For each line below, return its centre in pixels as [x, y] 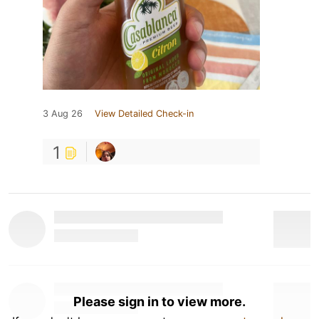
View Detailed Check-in [144, 113]
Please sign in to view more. [159, 301]
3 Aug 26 [63, 113]
